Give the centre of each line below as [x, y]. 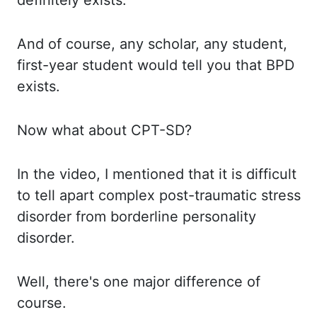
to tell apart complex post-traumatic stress [159, 195]
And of [41, 44]
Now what [53, 130]
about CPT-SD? [140, 130]
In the [38, 174]
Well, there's [60, 282]
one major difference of [182, 282]
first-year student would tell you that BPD [156, 65]
